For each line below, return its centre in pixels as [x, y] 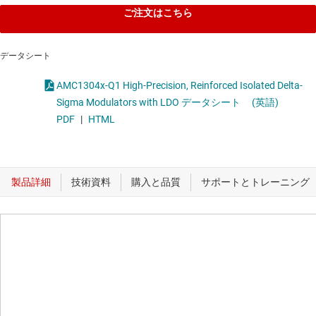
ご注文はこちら [158, 13]
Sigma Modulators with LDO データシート [148, 103]
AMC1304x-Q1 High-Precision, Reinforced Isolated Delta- [123, 86]
